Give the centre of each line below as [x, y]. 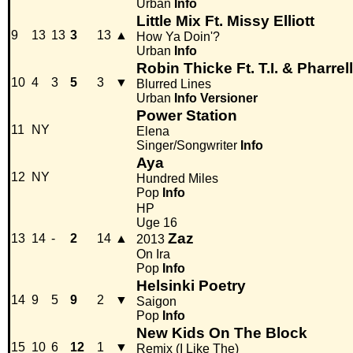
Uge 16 [157, 223]
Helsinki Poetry [191, 286]
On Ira [153, 255]
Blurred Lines [174, 84]
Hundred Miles [177, 179]
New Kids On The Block [222, 333]
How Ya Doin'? [178, 37]
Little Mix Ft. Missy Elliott [225, 21]
